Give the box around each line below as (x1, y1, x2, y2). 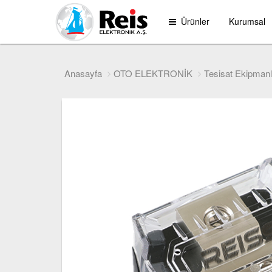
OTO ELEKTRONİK (114, 67, 192, 80)
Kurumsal (229, 15, 265, 27)
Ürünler (176, 15, 209, 27)
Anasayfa (64, 67, 102, 80)
